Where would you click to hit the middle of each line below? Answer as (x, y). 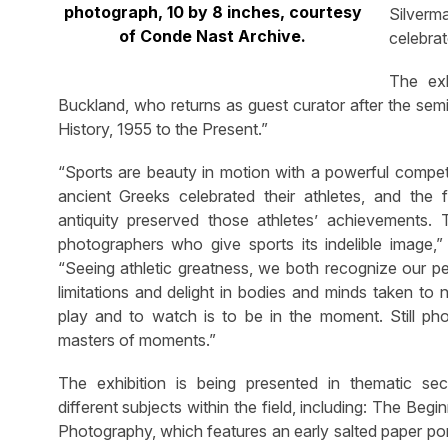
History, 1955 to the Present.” (162, 128)
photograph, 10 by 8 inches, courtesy (212, 12)
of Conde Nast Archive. (213, 36)
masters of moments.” (136, 339)
